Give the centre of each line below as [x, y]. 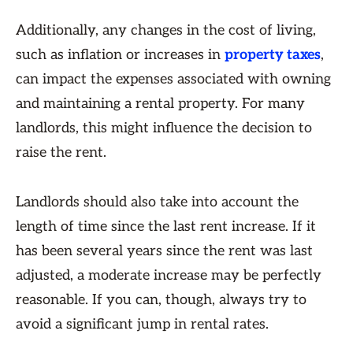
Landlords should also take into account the [157, 202]
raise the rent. [61, 152]
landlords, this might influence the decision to [164, 128]
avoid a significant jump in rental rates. [142, 324]
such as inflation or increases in [120, 55]
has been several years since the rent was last [164, 251]
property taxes [273, 55]
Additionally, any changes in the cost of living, [166, 30]
